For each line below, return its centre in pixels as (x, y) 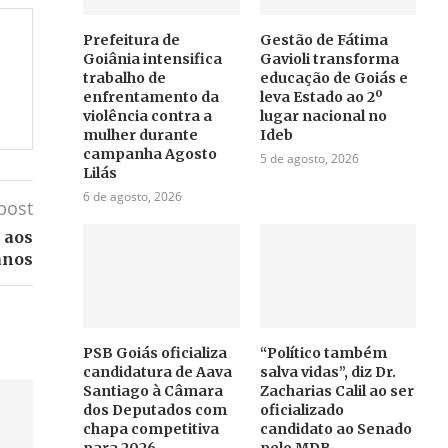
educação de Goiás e (333, 77)
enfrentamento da (151, 96)
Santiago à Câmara (153, 390)
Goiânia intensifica (153, 58)
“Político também (323, 352)
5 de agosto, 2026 (309, 158)
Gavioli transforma (329, 58)
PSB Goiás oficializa (155, 352)
